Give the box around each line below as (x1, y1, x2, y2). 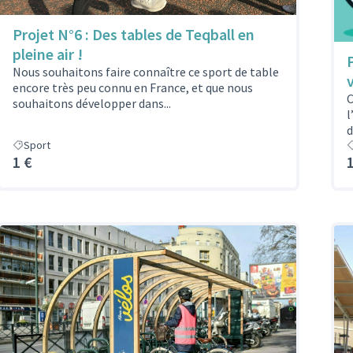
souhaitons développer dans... (13, 95, 171, 111)
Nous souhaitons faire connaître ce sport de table (13, 63, 279, 80)
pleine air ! (13, 43, 83, 64)
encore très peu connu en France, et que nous (13, 79, 253, 95)
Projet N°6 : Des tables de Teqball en (13, 24, 255, 44)
